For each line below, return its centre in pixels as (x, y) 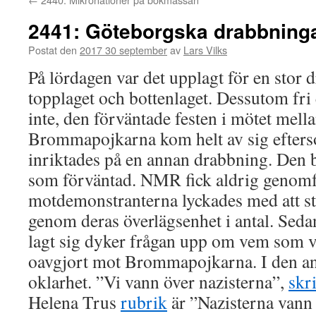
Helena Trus (74, 302)
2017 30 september (123, 50)
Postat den (53, 50)
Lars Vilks (205, 50)
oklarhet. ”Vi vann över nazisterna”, (158, 281)
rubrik (144, 302)
